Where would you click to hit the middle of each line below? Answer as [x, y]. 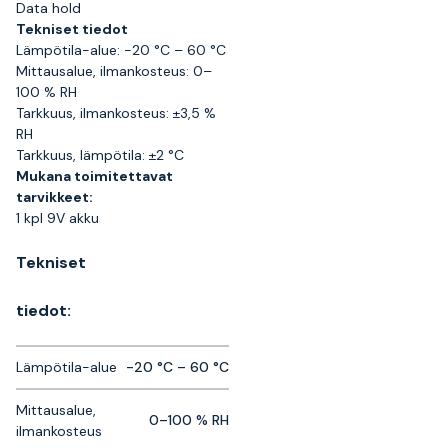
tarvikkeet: [54, 197]
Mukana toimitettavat [94, 176]
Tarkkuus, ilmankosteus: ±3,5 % [116, 113]
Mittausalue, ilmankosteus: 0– [114, 71]
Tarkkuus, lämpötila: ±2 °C [100, 155]
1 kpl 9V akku [57, 218]
